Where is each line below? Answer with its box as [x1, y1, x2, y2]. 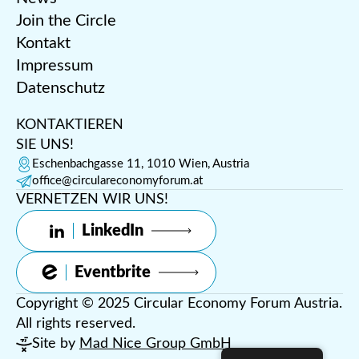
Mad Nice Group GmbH [79, 337, 232, 352]
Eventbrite [75, 264, 151, 281]
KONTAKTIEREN [16, 118, 123, 133]
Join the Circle [16, 13, 116, 30]
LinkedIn [82, 223, 143, 240]
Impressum [16, 58, 93, 75]
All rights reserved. [16, 317, 135, 332]
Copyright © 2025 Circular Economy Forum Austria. [16, 296, 342, 312]
